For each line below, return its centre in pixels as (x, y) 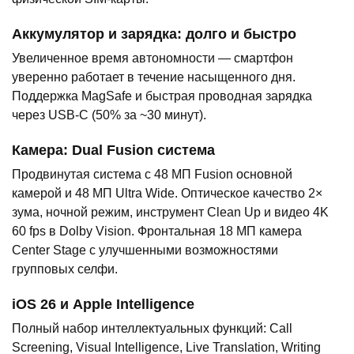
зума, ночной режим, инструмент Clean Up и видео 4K (170, 213)
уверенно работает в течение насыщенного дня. (154, 77)
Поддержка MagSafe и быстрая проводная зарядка (162, 96)
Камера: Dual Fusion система (113, 151)
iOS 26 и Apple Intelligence (103, 305)
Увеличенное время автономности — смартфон (153, 58)
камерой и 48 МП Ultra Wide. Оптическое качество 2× (167, 194)
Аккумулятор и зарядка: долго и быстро (154, 34)
